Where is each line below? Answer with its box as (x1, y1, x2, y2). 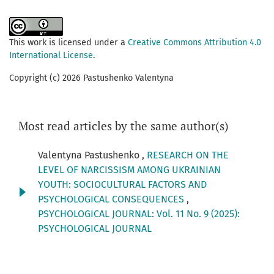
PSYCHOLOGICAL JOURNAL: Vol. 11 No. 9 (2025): (38, 208, 240, 220)
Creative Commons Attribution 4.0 (128, 37, 261, 48)
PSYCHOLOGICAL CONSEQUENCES (38, 193, 187, 206)
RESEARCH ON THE (147, 149, 229, 161)
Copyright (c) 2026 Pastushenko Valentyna (9, 73, 174, 84)
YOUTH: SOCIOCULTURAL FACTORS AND (38, 179, 207, 191)
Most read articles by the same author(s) (18, 118, 229, 134)
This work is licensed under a (9, 37, 128, 48)
